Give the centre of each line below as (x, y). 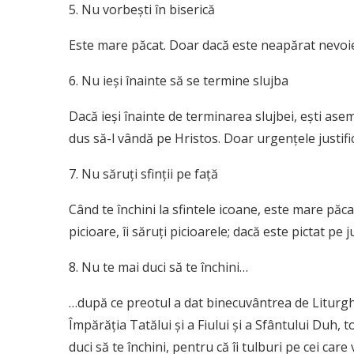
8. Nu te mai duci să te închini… (158, 267)
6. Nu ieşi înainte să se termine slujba (179, 81)
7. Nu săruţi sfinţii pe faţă (143, 174)
